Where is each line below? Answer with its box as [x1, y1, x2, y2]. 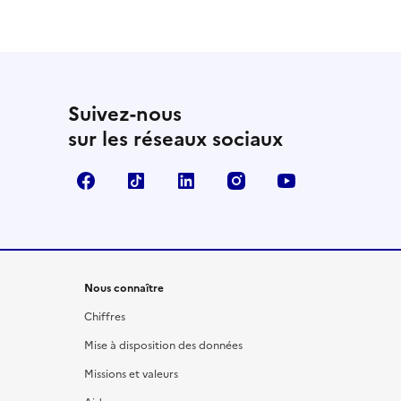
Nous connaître [84, 279, 164, 296]
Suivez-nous [68, 98, 182, 129]
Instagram [254, 169, 323, 192]
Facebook [104, 169, 172, 192]
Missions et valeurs [84, 365, 178, 382]
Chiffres [84, 308, 125, 325]
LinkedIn [204, 169, 264, 192]
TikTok [154, 169, 199, 192]
